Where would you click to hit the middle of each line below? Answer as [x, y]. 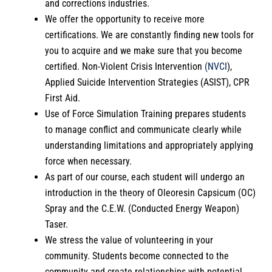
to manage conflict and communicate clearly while [144, 129]
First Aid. [63, 98]
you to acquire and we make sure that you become [144, 50]
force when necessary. [89, 161]
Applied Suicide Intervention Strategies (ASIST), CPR [148, 82]
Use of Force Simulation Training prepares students [146, 114]
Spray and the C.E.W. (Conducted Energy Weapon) [142, 208]
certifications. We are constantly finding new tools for [150, 35]
